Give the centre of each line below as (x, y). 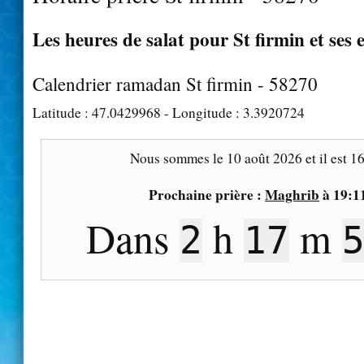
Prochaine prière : (207, 194)
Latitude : (62, 112)
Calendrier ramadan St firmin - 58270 (175, 83)
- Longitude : (202, 112)
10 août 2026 (264, 158)
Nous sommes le (178, 158)
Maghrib (292, 194)
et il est (326, 158)
